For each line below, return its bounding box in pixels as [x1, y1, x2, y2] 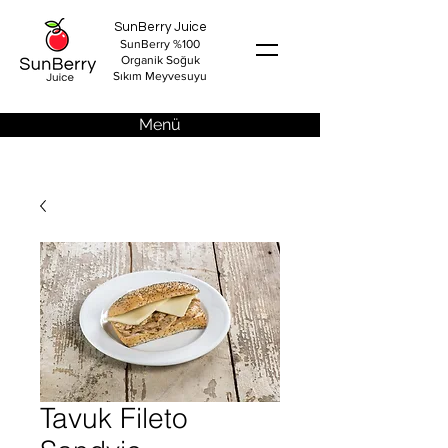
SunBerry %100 [120, 37, 200, 51]
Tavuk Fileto [40, 401, 188, 435]
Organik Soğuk [120, 53, 200, 67]
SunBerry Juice [113, 20, 207, 34]
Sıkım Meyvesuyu [113, 69, 207, 83]
